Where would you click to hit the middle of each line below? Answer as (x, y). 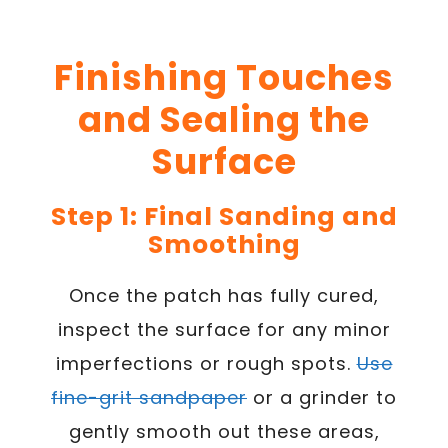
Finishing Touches (224, 77)
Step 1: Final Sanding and (224, 216)
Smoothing (224, 244)
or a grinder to (322, 397)
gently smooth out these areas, (224, 431)
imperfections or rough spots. (206, 363)
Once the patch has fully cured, (224, 295)
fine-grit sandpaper (149, 397)
